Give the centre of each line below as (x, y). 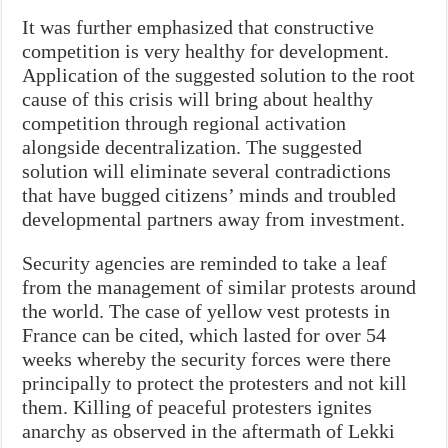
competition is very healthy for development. (206, 50)
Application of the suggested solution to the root (219, 74)
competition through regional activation (184, 122)
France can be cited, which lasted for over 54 (204, 334)
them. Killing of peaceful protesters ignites (197, 406)
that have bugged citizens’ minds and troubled (209, 194)
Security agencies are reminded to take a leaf (205, 262)
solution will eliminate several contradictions (207, 170)
